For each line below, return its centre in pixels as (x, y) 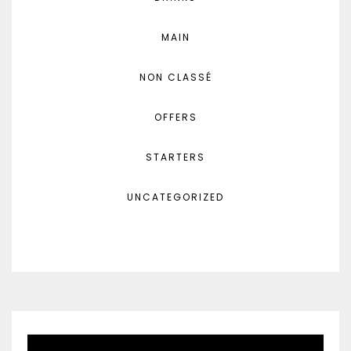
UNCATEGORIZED (175, 197)
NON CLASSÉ (175, 77)
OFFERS (175, 117)
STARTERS (175, 157)
